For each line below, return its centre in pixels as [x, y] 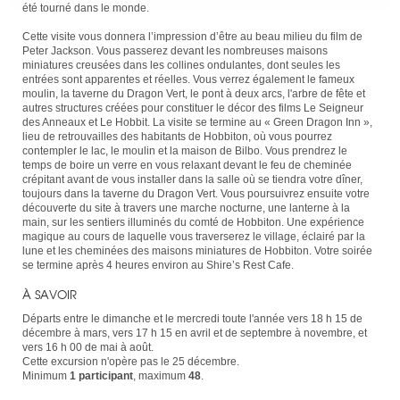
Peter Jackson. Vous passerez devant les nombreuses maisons [175, 50]
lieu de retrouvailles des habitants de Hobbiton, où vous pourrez [177, 136]
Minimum [45, 375]
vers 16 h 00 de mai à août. [88, 347]
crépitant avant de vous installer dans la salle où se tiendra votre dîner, [192, 179]
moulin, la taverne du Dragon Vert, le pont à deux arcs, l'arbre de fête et [194, 93]
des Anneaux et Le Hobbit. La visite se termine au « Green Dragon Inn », [197, 122]
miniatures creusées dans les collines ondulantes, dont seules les [181, 65]
